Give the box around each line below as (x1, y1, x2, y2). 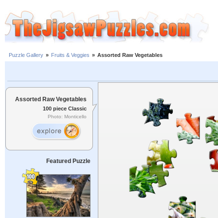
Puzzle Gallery (9, 52, 43, 58)
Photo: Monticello (48, 114, 87, 120)
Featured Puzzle (46, 158, 91, 164)
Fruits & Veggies (51, 52, 90, 58)
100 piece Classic (43, 105, 87, 111)
